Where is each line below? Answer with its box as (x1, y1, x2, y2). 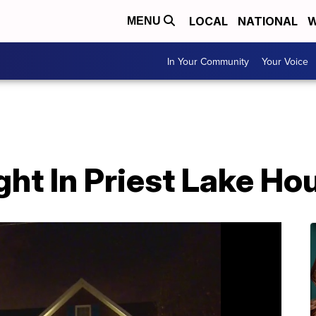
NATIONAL (238, 14, 298, 28)
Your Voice (262, 54, 308, 68)
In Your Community (167, 54, 249, 68)
